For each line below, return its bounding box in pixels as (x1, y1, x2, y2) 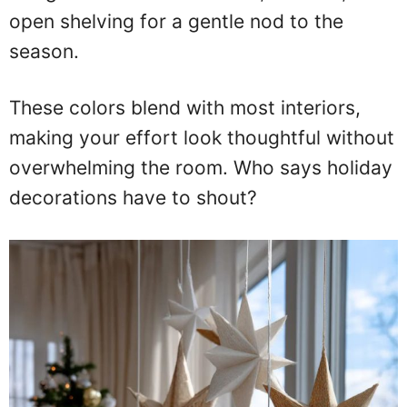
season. (9, 39, 79, 63)
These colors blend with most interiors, (9, 96, 361, 120)
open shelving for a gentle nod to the (9, 9, 343, 33)
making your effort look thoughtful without (9, 126, 394, 150)
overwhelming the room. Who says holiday (9, 156, 392, 180)
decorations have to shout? (9, 186, 257, 210)
